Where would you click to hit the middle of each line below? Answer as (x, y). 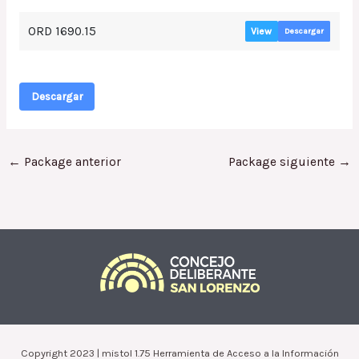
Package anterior (71, 162)
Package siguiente (283, 162)
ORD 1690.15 (63, 32)
